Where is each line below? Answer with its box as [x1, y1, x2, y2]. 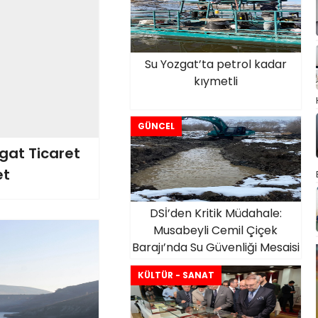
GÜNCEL [137, 120, 175, 132]
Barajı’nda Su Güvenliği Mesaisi [131, 239, 300, 256]
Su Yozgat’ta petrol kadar [144, 56, 287, 72]
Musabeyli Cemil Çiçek [153, 222, 278, 238]
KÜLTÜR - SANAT [137, 269, 214, 281]
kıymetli [193, 73, 238, 89]
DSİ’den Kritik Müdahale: [149, 205, 282, 221]
